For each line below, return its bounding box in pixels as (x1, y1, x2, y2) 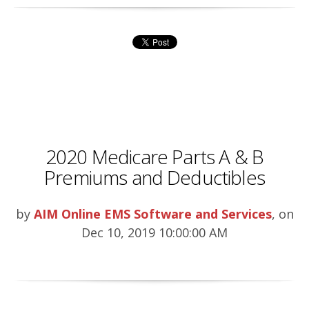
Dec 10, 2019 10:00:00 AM (81, 223, 228, 241)
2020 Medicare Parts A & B (45, 143, 263, 170)
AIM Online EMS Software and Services (33, 205, 272, 222)
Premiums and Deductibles (44, 163, 265, 190)
